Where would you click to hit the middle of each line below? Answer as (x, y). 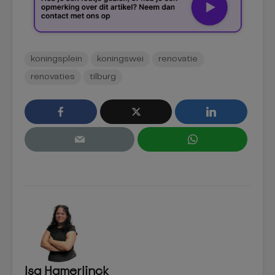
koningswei (120, 59)
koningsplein (56, 59)
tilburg (103, 76)
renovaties (53, 76)
